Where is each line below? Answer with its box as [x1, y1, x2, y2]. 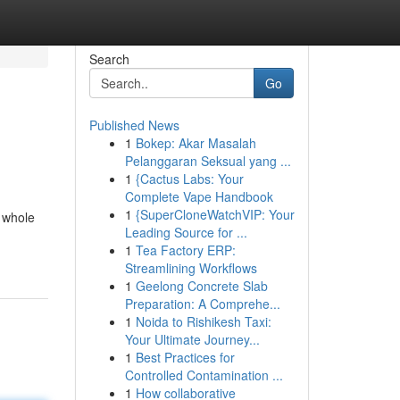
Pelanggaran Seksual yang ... [124, 152, 291, 170]
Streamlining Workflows [124, 259, 257, 277]
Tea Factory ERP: [135, 241, 236, 259]
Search [88, 50, 129, 68]
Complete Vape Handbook [124, 187, 273, 205]
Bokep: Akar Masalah [135, 134, 256, 152]
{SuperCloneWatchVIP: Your [135, 205, 295, 223]
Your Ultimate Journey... [124, 330, 260, 348]
